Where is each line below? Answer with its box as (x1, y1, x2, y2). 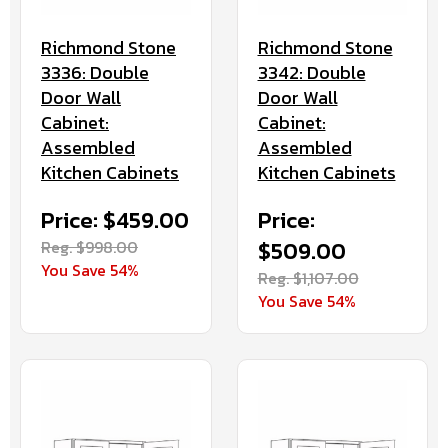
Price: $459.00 (41, 204, 189, 238)
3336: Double (41, 59, 149, 87)
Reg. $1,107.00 (257, 266, 359, 291)
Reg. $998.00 (41, 235, 138, 260)
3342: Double (257, 59, 366, 87)
